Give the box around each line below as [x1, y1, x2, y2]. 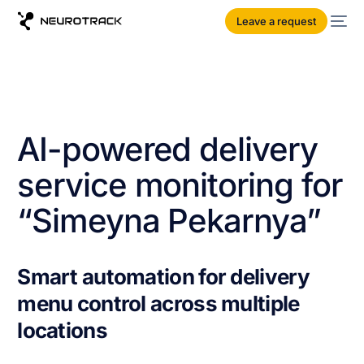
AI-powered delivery [17, 129, 318, 169]
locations [17, 318, 107, 343]
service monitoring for [17, 165, 342, 205]
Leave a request [236, 15, 317, 28]
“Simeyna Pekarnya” [17, 201, 321, 240]
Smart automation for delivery [17, 264, 310, 289]
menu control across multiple [17, 291, 300, 316]
